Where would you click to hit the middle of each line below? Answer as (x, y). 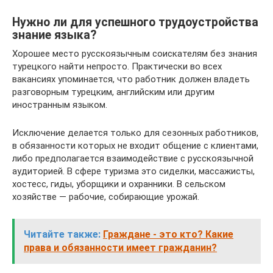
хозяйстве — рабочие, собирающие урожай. (106, 197)
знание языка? (54, 35)
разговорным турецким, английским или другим (113, 92)
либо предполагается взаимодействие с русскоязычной (133, 158)
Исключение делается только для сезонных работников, (135, 133)
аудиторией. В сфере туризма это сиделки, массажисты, (133, 171)
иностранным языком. (60, 105)
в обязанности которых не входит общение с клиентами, (135, 145)
